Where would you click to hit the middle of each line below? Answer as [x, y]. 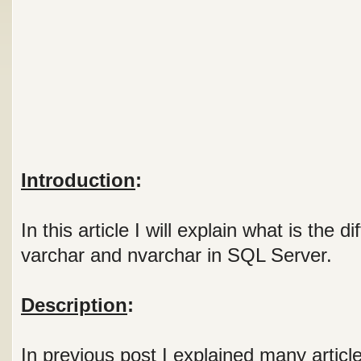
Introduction [78, 180]
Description [74, 305]
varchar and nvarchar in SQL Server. [176, 255]
